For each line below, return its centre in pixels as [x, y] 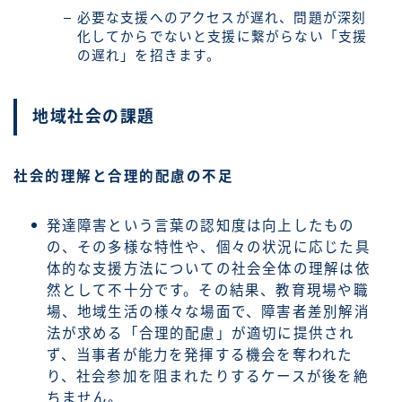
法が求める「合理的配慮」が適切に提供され [201, 333]
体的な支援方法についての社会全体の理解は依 [208, 268]
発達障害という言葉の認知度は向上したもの [201, 225]
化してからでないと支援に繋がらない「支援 [222, 37]
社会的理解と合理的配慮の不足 [123, 176]
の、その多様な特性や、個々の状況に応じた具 [208, 247]
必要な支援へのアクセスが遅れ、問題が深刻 [222, 18]
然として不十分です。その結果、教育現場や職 [207, 290]
